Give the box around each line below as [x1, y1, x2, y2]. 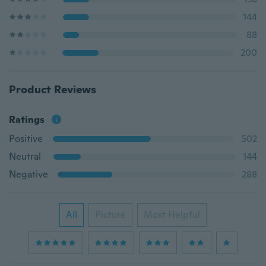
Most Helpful [144, 208, 200, 221]
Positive [9, 132, 43, 145]
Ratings [9, 113, 45, 126]
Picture [95, 208, 126, 221]
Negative [9, 168, 48, 180]
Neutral [9, 150, 41, 163]
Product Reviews [9, 83, 96, 96]
